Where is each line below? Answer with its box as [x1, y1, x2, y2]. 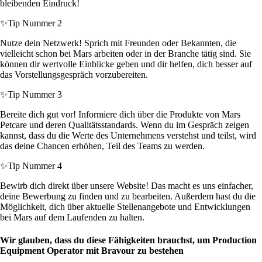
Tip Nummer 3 [8, 89, 62, 100]
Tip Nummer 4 [8, 161, 62, 171]
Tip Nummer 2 [8, 18, 62, 29]
